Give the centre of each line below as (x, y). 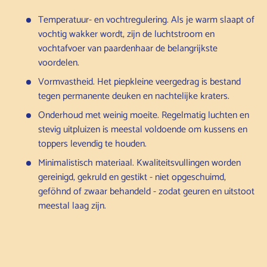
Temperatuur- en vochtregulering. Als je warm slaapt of (146, 20)
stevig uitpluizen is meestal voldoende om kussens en (143, 129)
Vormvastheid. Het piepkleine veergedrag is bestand (139, 82)
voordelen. (59, 63)
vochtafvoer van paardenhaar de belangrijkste (128, 48)
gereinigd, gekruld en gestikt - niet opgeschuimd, (132, 177)
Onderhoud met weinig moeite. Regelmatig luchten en (144, 115)
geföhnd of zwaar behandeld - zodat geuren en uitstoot (146, 191)
